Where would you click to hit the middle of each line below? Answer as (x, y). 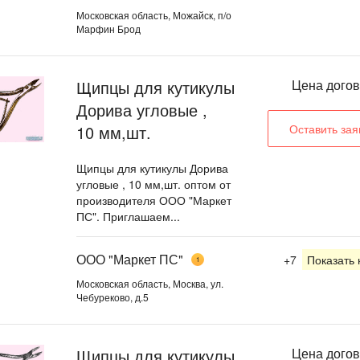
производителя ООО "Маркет (154, 200)
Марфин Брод (108, 28)
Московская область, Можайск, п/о (154, 14)
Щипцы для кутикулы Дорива (152, 168)
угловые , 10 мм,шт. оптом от (153, 184)
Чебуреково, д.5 (112, 297)
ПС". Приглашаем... (128, 216)
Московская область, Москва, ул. (150, 283)
